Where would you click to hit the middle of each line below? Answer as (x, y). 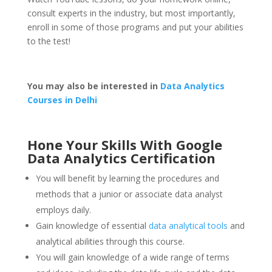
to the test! (49, 41)
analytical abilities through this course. (110, 242)
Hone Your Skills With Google (124, 145)
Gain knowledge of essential (92, 226)
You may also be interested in (93, 86)
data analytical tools (188, 226)
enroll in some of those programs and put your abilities (135, 27)
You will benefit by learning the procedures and (127, 178)
